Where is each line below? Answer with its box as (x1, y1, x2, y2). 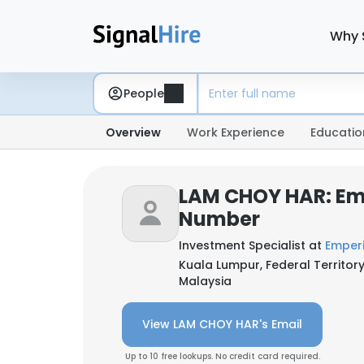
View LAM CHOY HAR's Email (142, 316, 302, 332)
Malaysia (179, 273, 232, 289)
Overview (106, 124, 161, 141)
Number (179, 206, 260, 232)
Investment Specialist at (179, 237, 325, 253)
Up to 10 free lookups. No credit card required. (124, 350, 320, 362)
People (123, 84, 164, 102)
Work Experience (187, 124, 284, 141)
